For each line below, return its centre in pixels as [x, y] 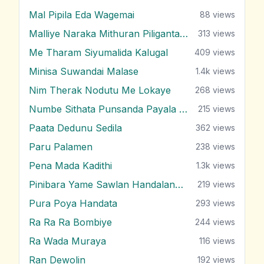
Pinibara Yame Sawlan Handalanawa [179, 185]
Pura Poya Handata [73, 204]
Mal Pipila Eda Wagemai [82, 15]
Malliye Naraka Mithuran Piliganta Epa [184, 34]
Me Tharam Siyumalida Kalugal [98, 53]
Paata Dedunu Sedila [75, 128]
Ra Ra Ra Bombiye [70, 222]
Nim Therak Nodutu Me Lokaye [100, 90]
